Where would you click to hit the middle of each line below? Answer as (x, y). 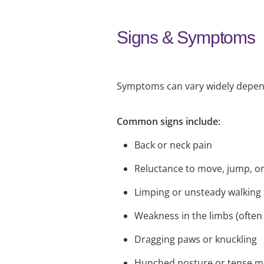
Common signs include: (169, 121)
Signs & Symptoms (186, 37)
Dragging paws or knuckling (196, 239)
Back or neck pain (173, 145)
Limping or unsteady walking (198, 192)
